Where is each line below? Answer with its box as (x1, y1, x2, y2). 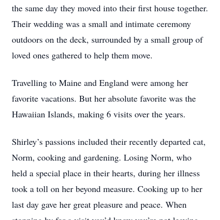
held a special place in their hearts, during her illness (12, 167, 200, 179)
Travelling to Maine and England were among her (12, 77, 188, 88)
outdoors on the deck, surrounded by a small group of (12, 33, 203, 45)
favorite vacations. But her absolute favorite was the (12, 92, 196, 104)
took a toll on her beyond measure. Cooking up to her (12, 183, 202, 194)
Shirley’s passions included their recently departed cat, (12, 136, 206, 147)
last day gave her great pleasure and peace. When (12, 198, 187, 210)
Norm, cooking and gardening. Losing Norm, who (12, 151, 192, 163)
